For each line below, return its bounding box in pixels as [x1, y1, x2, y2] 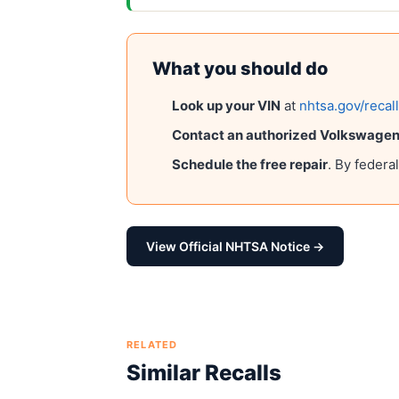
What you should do [152, 58, 328, 79]
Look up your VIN [172, 97, 281, 114]
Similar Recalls [126, 360, 281, 386]
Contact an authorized [172, 126, 320, 143]
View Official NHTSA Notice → [146, 239, 324, 254]
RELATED [126, 338, 178, 351]
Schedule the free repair [172, 156, 328, 173]
